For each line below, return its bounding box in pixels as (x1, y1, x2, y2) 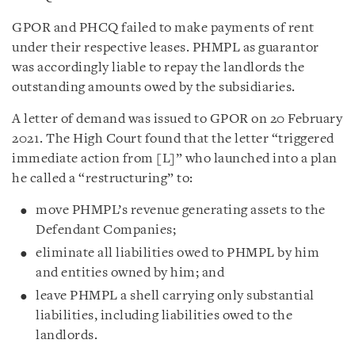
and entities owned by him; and (36, 265, 224, 280)
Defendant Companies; (36, 223, 176, 237)
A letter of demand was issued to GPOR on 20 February (12, 112, 342, 126)
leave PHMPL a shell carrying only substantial (36, 288, 315, 303)
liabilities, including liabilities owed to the (36, 308, 292, 323)
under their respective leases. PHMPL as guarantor (12, 40, 319, 55)
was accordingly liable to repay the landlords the (12, 60, 305, 74)
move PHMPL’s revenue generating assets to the (36, 203, 326, 217)
